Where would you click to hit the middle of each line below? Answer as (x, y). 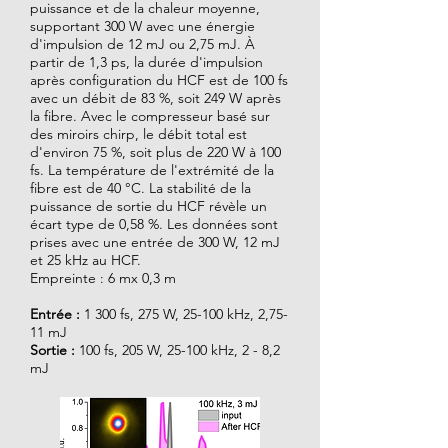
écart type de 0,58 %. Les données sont (154, 224)
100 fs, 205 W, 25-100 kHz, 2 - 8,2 (177, 350)
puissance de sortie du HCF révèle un (148, 206)
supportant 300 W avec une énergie (142, 26)
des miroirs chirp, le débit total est (138, 134)
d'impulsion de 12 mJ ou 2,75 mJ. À (142, 44)
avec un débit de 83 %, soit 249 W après (155, 98)
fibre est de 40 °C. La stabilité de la (140, 188)
